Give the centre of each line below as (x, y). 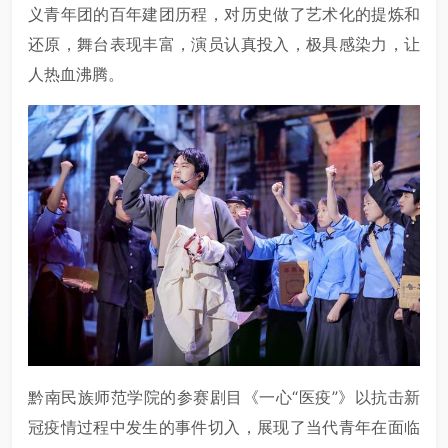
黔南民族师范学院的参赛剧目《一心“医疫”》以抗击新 (224, 397)
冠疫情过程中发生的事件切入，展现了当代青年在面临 (224, 427)
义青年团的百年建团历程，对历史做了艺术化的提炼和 (224, 13)
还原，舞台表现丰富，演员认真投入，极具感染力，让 (224, 43)
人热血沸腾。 (76, 73)
